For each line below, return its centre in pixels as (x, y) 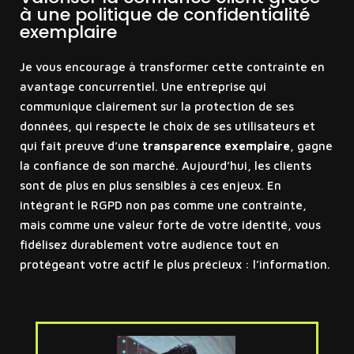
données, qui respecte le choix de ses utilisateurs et (167, 126)
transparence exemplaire (216, 145)
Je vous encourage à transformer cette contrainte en (172, 66)
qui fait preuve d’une (81, 145)
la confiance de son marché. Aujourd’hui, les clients (165, 165)
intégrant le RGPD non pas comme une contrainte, (163, 205)
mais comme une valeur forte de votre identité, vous (170, 224)
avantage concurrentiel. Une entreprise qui (143, 86)
